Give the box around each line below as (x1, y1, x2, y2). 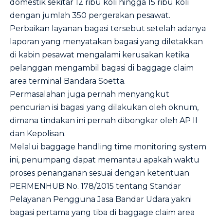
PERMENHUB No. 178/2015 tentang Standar (10, 182, 181, 191)
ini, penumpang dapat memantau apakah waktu (10, 155, 200, 164)
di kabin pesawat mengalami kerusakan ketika (10, 50, 189, 59)
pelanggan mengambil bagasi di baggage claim (10, 63, 194, 73)
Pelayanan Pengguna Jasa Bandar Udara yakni (10, 195, 192, 204)
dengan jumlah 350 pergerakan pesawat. (10, 11, 170, 20)
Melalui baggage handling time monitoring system (10, 142, 206, 151)
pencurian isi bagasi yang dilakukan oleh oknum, (10, 103, 199, 112)
